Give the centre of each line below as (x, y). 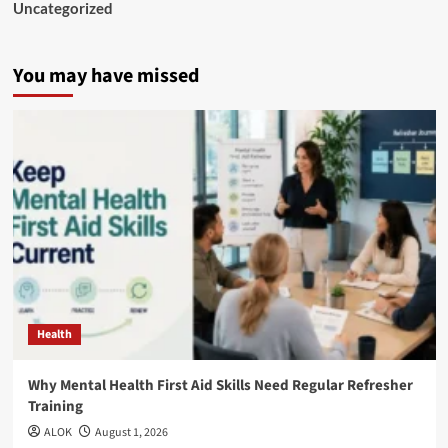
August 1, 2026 (131, 432)
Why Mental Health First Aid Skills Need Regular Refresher (220, 385)
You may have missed (105, 76)
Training (55, 406)
